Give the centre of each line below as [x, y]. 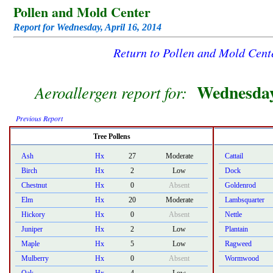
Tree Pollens [112, 136]
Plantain [236, 229]
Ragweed [238, 244]
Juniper [32, 229]
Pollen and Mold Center [82, 12]
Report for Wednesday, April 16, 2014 [87, 27]
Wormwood [242, 258]
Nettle [233, 214]
